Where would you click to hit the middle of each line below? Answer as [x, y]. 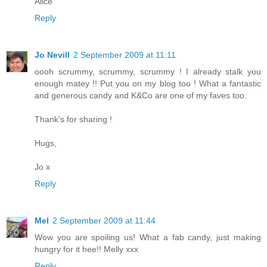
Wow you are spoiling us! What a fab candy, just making [148, 237]
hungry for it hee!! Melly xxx [86, 249]
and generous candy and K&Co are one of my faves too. [141, 96]
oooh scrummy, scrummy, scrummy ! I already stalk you [148, 72]
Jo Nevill [52, 55]
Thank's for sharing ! [73, 119]
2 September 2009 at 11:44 [104, 221]
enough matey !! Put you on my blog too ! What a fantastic [148, 84]
